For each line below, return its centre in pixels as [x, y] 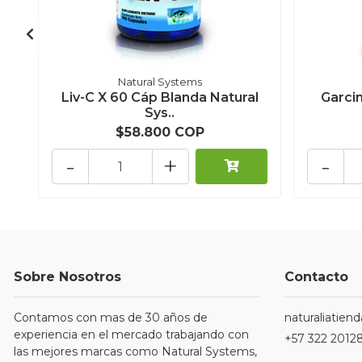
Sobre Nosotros [67, 277]
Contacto [316, 277]
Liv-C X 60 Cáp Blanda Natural [160, 98]
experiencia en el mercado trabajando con [131, 335]
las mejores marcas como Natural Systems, [135, 352]
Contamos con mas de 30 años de [111, 318]
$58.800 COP [160, 133]
